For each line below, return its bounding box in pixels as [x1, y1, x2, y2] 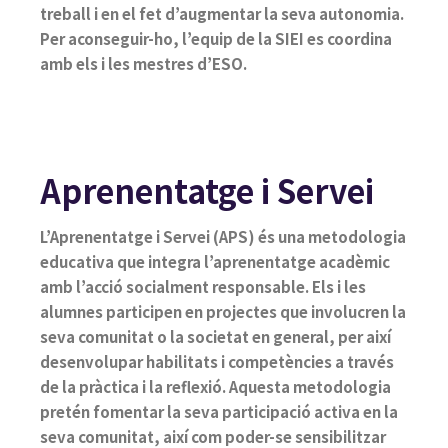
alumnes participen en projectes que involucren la [40, 300, 406, 322]
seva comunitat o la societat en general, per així [40, 325, 391, 347]
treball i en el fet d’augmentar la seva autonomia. [40, 2, 404, 24]
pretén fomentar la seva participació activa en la [40, 400, 398, 422]
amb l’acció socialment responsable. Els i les [40, 275, 366, 297]
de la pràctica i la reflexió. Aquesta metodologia [40, 375, 391, 397]
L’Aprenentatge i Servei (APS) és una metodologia [40, 225, 406, 247]
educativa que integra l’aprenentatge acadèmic [40, 250, 390, 272]
